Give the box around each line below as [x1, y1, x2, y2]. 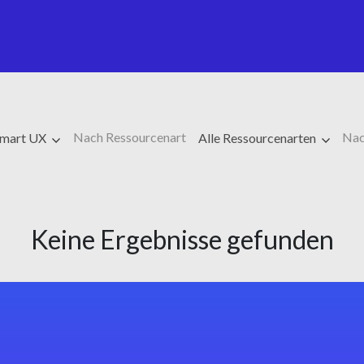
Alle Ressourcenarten [198, 130, 318, 145]
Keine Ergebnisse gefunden [30, 223, 334, 255]
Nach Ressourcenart [72, 129, 186, 145]
